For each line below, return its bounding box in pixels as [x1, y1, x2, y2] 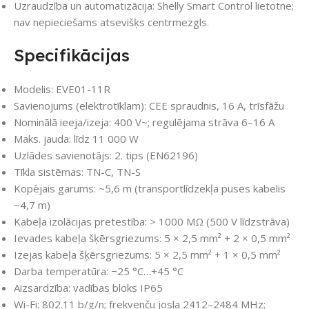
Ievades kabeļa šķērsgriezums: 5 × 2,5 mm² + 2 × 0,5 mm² [14, 231, 290, 246]
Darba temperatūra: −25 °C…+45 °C [14, 264, 183, 279]
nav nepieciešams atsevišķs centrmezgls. [14, 15, 209, 30]
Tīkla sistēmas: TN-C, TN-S [14, 165, 141, 179]
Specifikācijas [14, 45, 130, 66]
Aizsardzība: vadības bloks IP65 [14, 281, 163, 295]
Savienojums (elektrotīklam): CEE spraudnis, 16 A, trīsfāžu [14, 99, 284, 113]
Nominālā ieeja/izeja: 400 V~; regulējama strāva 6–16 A [14, 115, 275, 130]
